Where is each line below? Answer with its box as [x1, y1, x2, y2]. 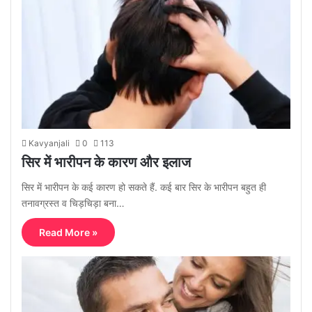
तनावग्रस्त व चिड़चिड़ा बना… [22, 196, 125, 209]
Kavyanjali [29, 137, 70, 148]
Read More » [39, 226, 97, 238]
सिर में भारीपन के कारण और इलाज [22, 153, 191, 171]
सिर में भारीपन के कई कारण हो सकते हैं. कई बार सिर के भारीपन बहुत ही [22, 180, 266, 193]
